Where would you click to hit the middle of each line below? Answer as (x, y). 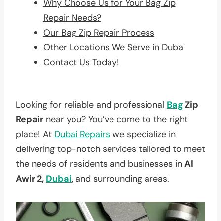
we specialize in (143, 134)
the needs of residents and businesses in (100, 164)
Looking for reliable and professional (91, 104)
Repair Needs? (72, 18)
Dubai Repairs (82, 134)
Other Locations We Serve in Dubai (114, 47)
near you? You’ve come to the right (116, 119)
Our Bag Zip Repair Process (99, 32)
